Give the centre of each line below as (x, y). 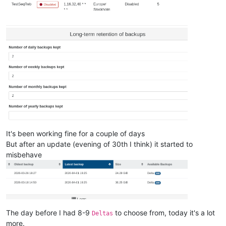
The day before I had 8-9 (49, 212)
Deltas (102, 213)
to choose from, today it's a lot (164, 212)
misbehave (24, 155)
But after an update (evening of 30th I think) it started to (99, 144)
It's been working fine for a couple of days (75, 134)
